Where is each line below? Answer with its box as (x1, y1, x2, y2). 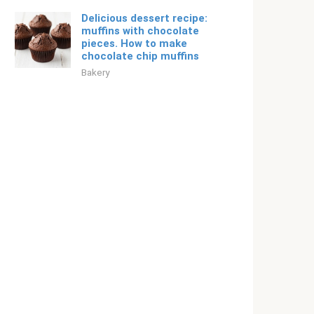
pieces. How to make (81, 37, 187, 50)
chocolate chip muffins (81, 50, 199, 62)
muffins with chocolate (81, 25, 199, 37)
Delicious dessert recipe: (81, 12, 207, 25)
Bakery (81, 67, 109, 78)
